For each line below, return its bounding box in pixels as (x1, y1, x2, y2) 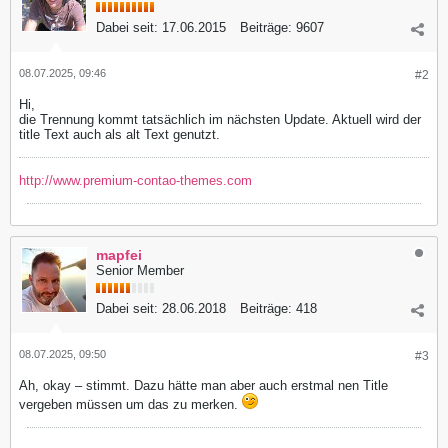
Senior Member (96, 262, 184, 278)
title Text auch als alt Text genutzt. (19, 126, 220, 142)
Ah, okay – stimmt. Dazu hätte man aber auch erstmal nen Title (19, 377, 388, 393)
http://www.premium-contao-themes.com (19, 172, 252, 188)
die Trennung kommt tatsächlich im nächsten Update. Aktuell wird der (19, 111, 421, 127)
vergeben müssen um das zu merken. (19, 396, 242, 412)
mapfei (96, 246, 142, 263)
